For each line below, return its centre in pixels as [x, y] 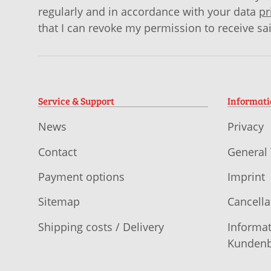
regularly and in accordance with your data [149, 11]
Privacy [245, 127]
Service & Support [76, 101]
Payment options [81, 176]
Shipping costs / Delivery [101, 227]
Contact [57, 152]
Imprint [246, 176]
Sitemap [59, 202]
